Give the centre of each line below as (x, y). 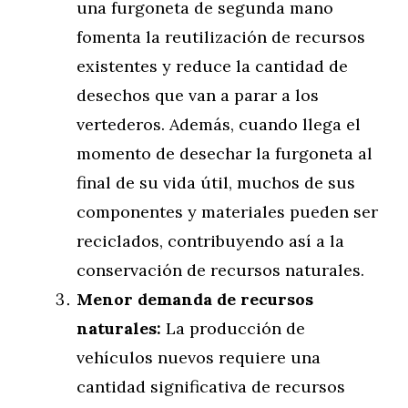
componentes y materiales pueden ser (227, 212)
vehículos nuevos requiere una (199, 357)
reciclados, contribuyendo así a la (210, 241)
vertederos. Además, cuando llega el (219, 124)
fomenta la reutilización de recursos (221, 37)
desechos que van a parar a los (198, 95)
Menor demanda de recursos (195, 299)
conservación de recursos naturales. (220, 270)
